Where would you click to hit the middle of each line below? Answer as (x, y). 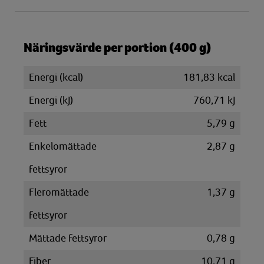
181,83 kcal (209, 77)
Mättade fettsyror (68, 238)
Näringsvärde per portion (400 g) (117, 48)
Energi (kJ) (51, 100)
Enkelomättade (63, 146)
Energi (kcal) (56, 77)
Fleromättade (59, 192)
